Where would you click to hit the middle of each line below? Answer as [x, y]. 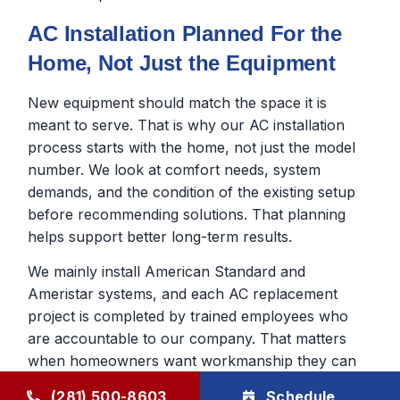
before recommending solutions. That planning [187, 214]
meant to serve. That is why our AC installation [187, 125]
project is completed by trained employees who [188, 317]
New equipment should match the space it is [178, 102]
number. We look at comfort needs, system [175, 169]
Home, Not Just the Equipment [182, 62]
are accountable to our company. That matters [187, 339]
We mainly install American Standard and [167, 272]
